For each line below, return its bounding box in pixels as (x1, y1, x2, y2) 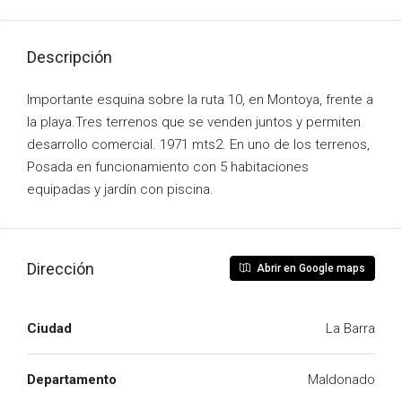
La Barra (326, 320, 375, 336)
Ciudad (27, 320, 72, 336)
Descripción (27, 48, 112, 66)
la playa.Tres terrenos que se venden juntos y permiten (27, 114, 361, 130)
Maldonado (308, 371, 375, 388)
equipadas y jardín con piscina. (27, 181, 214, 197)
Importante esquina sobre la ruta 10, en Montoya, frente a (27, 92, 373, 108)
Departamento (27, 371, 117, 388)
